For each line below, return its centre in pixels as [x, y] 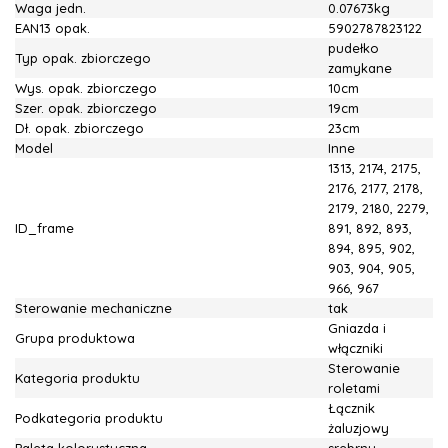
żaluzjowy [358, 428]
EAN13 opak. [52, 28]
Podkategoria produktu [89, 418]
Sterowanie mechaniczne [93, 308]
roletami [354, 388]
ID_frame [44, 228]
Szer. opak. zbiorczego [86, 108]
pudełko [353, 48]
